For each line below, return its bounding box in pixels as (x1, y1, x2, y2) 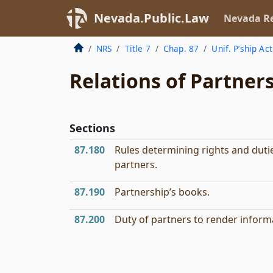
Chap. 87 (163, 43, 199, 54)
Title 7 (124, 43, 151, 54)
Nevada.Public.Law (94, 10, 209, 26)
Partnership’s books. (115, 185, 210, 199)
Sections (69, 121, 115, 135)
